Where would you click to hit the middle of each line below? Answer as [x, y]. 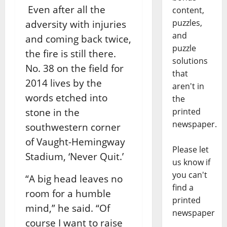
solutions [190, 61]
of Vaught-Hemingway [75, 142]
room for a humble [68, 194]
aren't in [188, 86]
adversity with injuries [76, 24]
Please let [190, 150]
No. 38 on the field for [74, 68]
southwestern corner [73, 127]
